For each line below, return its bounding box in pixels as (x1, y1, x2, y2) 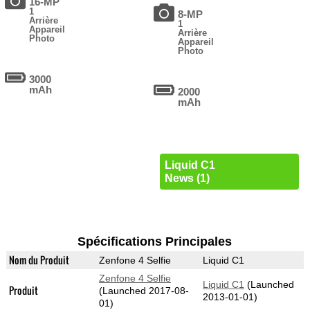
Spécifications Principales (77, 235, 232, 249)
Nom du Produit (8, 253, 69, 268)
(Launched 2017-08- (98, 285, 189, 297)
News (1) (164, 172, 210, 185)
